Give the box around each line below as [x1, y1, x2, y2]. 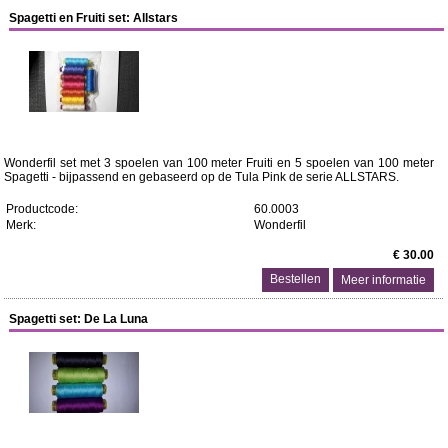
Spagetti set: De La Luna [9, 312, 149, 326]
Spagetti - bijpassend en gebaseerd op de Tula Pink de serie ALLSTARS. [3, 170, 399, 184]
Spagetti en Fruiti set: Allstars [9, 11, 179, 25]
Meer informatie [341, 273, 427, 287]
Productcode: [5, 202, 78, 216]
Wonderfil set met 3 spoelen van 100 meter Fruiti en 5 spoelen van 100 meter [3, 156, 435, 170]
